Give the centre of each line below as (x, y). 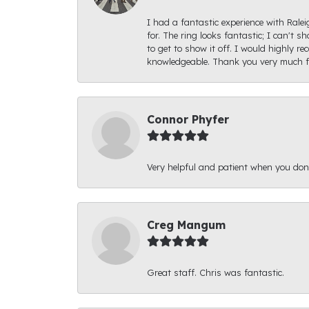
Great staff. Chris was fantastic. (216, 272)
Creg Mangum (186, 225)
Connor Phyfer (188, 119)
